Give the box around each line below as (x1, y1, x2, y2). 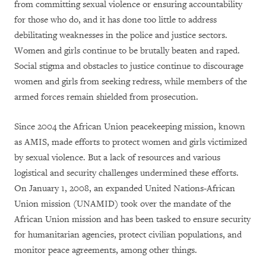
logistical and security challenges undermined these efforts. (14, 167, 239, 179)
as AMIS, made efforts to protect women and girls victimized (14, 137, 247, 148)
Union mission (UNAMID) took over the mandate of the (14, 198, 231, 210)
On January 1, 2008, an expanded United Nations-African (14, 183, 235, 194)
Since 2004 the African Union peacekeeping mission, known (14, 121, 245, 132)
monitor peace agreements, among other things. (14, 245, 197, 256)
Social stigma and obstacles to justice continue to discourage (14, 61, 243, 72)
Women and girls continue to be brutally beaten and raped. (14, 45, 240, 56)
